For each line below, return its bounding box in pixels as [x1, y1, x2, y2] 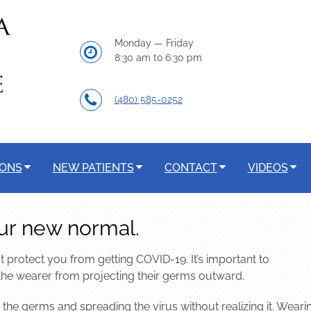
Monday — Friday [114, 37, 194, 49]
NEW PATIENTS [52, 160, 134, 174]
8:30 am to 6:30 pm [114, 51, 202, 63]
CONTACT [164, 160, 217, 174]
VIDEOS [247, 160, 288, 174]
